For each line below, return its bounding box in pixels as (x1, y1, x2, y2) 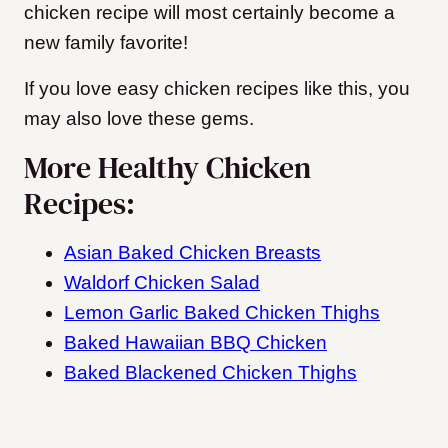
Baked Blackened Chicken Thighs (64, 362, 357, 384)
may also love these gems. (24, 108, 254, 130)
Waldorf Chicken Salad (64, 272, 260, 294)
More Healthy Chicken (24, 147, 311, 189)
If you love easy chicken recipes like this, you (24, 78, 410, 100)
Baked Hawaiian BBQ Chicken (64, 332, 327, 354)
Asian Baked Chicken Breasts (64, 242, 321, 264)
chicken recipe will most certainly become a (24, 2, 395, 24)
